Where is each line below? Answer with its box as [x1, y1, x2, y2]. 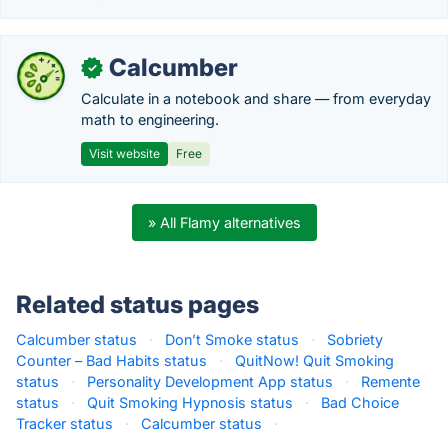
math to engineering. [81, 111, 219, 128]
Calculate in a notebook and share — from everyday [81, 90, 431, 107]
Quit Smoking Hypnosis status [87, 394, 293, 411]
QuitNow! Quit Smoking [235, 352, 394, 369]
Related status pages [16, 290, 259, 319]
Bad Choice [321, 394, 399, 411]
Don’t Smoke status [165, 331, 299, 348]
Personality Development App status [87, 373, 333, 390]
